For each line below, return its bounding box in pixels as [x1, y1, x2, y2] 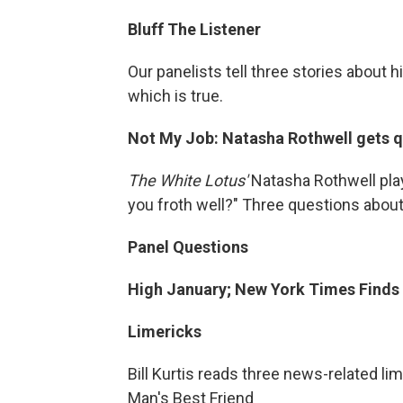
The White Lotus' [128, 171, 247, 190]
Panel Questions [128, 237, 248, 256]
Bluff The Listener [128, 20, 261, 39]
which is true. [128, 86, 223, 105]
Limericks [128, 322, 201, 341]
